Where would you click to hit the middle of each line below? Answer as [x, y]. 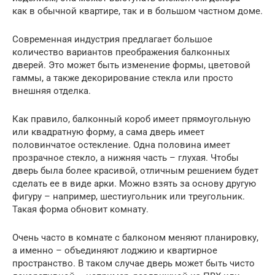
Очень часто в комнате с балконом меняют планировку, [135, 238]
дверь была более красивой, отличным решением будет [135, 171]
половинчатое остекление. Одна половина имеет [121, 145]
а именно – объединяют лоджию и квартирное [115, 251]
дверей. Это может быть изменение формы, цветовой [131, 65]
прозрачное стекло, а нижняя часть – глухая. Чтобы [126, 158]
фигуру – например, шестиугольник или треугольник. [129, 197]
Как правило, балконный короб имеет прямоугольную [131, 119]
